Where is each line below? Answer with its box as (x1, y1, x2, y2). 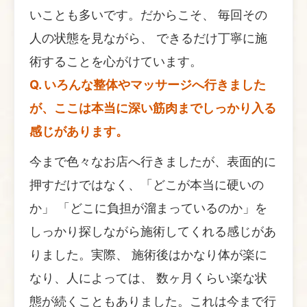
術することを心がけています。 (29, 53, 202, 69)
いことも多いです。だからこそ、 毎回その (29, 7, 267, 22)
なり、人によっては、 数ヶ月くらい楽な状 (29, 270, 267, 285)
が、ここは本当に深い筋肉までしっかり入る (29, 100, 276, 115)
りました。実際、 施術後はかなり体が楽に (29, 247, 267, 262)
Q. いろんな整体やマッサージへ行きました (29, 77, 266, 92)
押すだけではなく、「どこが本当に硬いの (29, 177, 264, 192)
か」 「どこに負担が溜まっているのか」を (29, 200, 267, 215)
